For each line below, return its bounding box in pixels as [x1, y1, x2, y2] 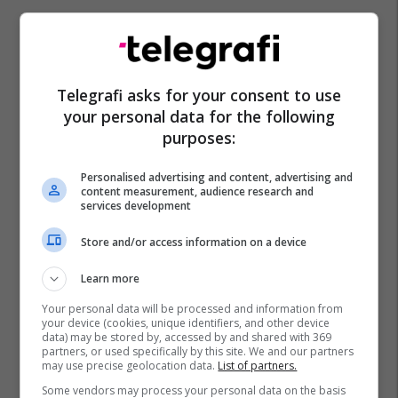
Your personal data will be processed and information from [42, 301, 344, 316]
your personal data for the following [63, 106, 335, 127]
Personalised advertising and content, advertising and [81, 170, 354, 185]
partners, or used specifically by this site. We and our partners [42, 344, 354, 359]
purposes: [163, 127, 235, 148]
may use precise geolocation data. [42, 358, 219, 373]
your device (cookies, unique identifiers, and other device [42, 315, 330, 330]
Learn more [81, 271, 140, 286]
